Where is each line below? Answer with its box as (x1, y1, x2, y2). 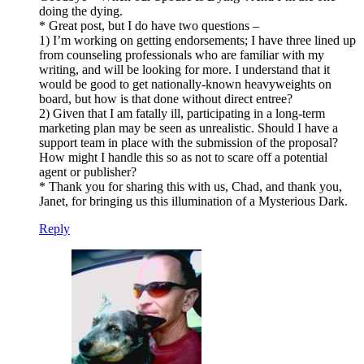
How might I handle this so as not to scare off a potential (39, 149, 327, 164)
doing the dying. (39, 3, 123, 18)
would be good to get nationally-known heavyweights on (39, 76, 331, 91)
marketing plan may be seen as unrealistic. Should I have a (39, 120, 338, 135)
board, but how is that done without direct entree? (39, 91, 292, 106)
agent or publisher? (39, 164, 136, 179)
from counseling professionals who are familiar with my (39, 47, 324, 62)
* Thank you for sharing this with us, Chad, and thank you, (39, 179, 342, 193)
